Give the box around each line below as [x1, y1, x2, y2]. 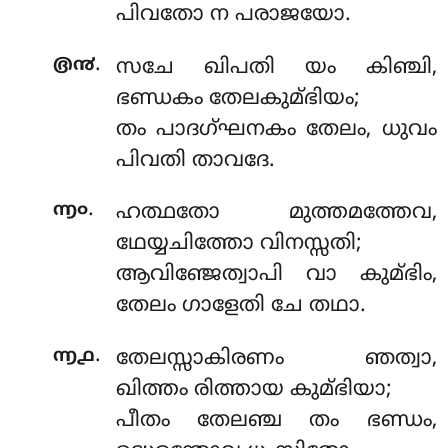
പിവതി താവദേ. [115, 147, 275, 174]
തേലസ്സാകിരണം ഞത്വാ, [115, 345, 437, 372]
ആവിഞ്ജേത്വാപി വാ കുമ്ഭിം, [115, 262, 437, 289]
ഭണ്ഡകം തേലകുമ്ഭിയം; [115, 85, 360, 112]
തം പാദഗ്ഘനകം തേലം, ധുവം [115, 116, 437, 143]
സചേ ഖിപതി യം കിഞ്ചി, [115, 54, 437, 81]
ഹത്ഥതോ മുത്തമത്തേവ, [115, 200, 437, 227]
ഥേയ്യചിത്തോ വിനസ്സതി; [115, 231, 362, 258]
